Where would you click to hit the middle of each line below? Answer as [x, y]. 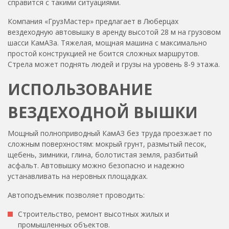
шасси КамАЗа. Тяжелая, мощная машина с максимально [107, 42]
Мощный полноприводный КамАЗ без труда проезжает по [110, 133]
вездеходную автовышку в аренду [67, 32]
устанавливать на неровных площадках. [78, 176]
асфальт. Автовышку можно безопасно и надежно [96, 165]
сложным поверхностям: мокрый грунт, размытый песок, [107, 144]
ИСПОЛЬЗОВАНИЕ [80, 89]
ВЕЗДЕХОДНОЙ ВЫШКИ [103, 112]
